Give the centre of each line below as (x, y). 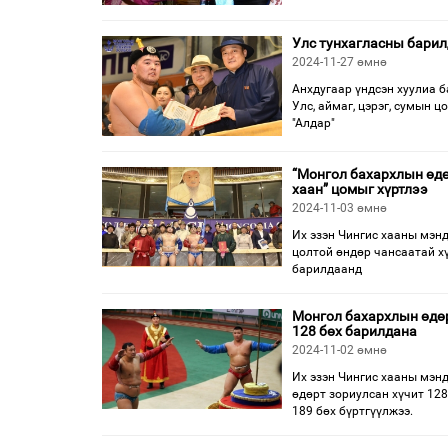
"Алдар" (313, 123)
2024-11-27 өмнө (339, 62)
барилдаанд (327, 269)
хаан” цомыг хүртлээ (360, 189)
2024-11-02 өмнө (339, 350)
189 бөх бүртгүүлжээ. (352, 411)
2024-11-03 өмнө (339, 208)
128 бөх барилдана (354, 331)
